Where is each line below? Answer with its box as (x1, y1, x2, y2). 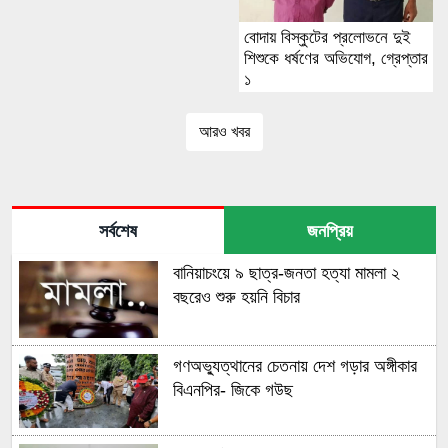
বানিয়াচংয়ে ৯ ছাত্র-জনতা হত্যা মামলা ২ (172, 263, 400, 284)
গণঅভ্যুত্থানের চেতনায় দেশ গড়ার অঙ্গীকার (172, 355, 417, 376)
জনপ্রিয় (307, 221, 353, 242)
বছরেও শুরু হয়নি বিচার (172, 287, 300, 308)
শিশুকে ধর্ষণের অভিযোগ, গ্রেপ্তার (244, 49, 428, 69)
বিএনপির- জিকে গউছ (172, 379, 293, 400)
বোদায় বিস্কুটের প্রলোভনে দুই (244, 28, 411, 48)
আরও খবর (198, 123, 250, 141)
